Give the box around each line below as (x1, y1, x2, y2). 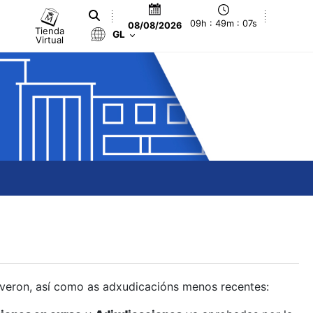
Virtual (36, 34, 64, 45)
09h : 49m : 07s (190, 18, 258, 29)
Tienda (35, 24, 65, 36)
